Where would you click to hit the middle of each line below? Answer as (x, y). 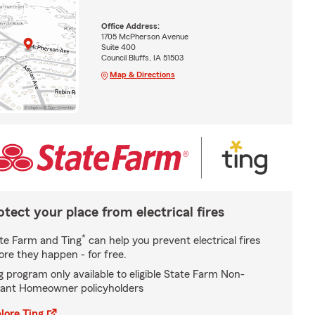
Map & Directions (142, 75)
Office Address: (130, 26)
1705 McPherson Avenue (144, 37)
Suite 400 (118, 47)
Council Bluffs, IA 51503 (142, 58)
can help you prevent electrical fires (173, 240)
